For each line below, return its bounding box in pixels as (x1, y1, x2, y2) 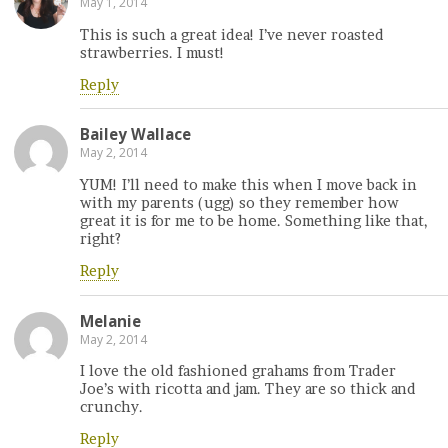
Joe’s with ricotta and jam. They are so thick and (80, 379, 416, 398)
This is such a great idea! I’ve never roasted (80, 25, 384, 44)
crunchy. (80, 397, 143, 416)
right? (80, 229, 121, 248)
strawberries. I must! (80, 43, 225, 62)
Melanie (80, 310, 141, 331)
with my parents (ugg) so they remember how (80, 193, 399, 212)
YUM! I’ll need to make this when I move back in (80, 175, 417, 194)
